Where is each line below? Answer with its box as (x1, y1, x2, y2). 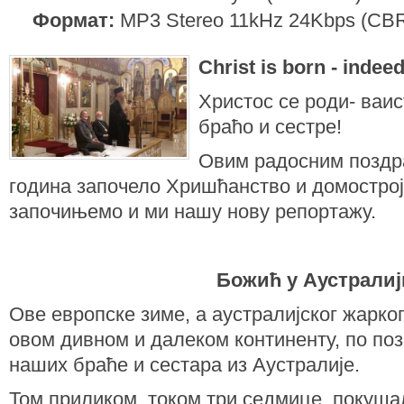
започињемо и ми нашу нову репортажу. (9, 199, 376, 223)
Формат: (32, 9, 115, 32)
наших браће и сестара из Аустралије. (9, 353, 360, 376)
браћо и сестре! (198, 115, 342, 138)
